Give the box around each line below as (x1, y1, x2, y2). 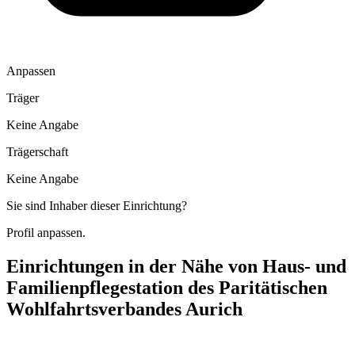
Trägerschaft (6, 144, 68, 158)
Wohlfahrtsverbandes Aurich (6, 298, 242, 319)
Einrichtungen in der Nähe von (6, 255, 262, 277)
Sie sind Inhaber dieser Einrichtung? (6, 198, 187, 212)
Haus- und (262, 255, 346, 277)
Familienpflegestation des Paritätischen (6, 277, 327, 298)
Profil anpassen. (6, 225, 86, 239)
